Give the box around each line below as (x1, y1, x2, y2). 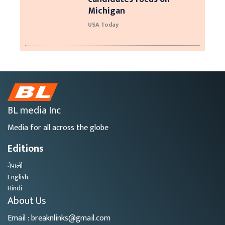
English (8, 171, 28, 183)
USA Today (88, 19, 119, 30)
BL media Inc (8, 101, 61, 119)
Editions (8, 140, 44, 157)
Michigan (88, 3, 125, 18)
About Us (8, 192, 46, 209)
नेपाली (8, 160, 23, 172)
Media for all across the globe (8, 121, 108, 135)
